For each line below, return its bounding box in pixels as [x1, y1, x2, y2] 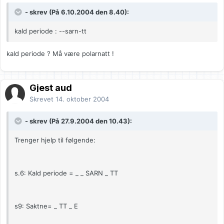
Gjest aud [29, 82, 72, 93]
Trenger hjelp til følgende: [14, 136, 95, 144]
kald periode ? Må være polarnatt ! [6, 49, 114, 58]
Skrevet [29, 95, 55, 103]
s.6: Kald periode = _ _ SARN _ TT [14, 169, 118, 177]
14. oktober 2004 [55, 95, 109, 103]
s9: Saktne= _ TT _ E [14, 202, 78, 210]
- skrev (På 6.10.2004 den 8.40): [23, 8, 129, 16]
